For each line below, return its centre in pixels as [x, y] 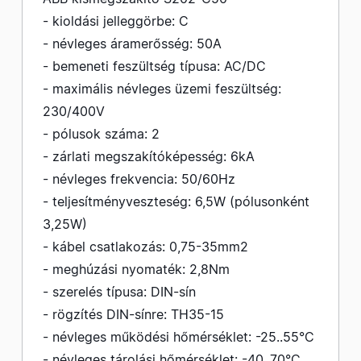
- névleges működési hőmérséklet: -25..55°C [178, 337]
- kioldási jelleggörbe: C [116, 21]
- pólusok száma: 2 [101, 134]
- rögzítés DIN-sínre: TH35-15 [133, 314]
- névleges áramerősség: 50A [132, 44]
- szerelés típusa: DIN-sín [119, 292]
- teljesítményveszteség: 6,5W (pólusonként [176, 201]
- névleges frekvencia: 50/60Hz [139, 179]
